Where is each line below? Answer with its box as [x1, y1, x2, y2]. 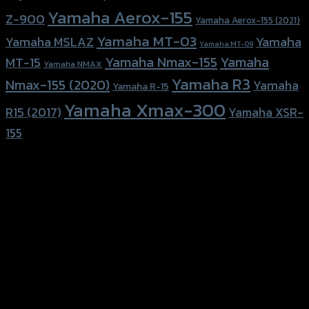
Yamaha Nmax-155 [105, 51, 217, 72]
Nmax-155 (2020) [6, 74, 110, 95]
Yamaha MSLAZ [6, 32, 94, 51]
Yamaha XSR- [228, 103, 303, 121]
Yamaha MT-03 [97, 30, 197, 52]
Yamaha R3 [172, 72, 250, 96]
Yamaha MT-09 [199, 37, 253, 49]
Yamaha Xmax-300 [64, 95, 226, 124]
